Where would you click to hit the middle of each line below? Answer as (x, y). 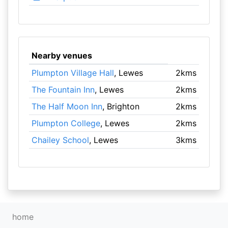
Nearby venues (62, 55)
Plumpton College (66, 123)
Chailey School (60, 140)
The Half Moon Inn (67, 106)
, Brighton (121, 106)
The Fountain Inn (63, 90)
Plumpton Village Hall (73, 73)
